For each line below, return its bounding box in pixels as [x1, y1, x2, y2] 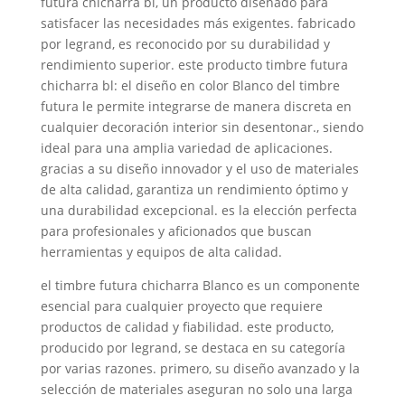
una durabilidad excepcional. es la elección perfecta [40, 202, 357, 219]
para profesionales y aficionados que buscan [40, 222, 312, 240]
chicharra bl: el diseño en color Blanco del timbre [40, 77, 340, 94]
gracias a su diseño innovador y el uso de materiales [40, 160, 359, 177]
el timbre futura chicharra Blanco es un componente [40, 277, 360, 294]
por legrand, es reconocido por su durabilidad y [40, 35, 330, 52]
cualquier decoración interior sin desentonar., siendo [40, 118, 363, 136]
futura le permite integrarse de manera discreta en [40, 98, 352, 115]
